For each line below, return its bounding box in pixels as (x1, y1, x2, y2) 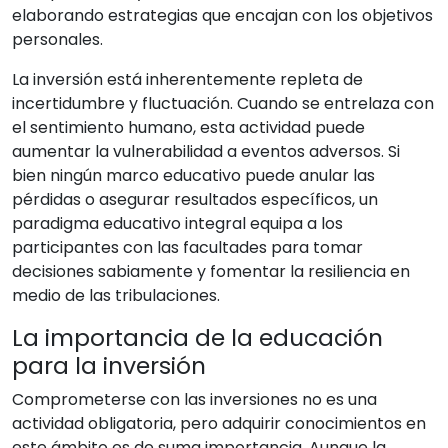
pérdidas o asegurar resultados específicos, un (12, 188, 378, 211)
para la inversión (12, 349, 206, 382)
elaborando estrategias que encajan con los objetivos (12, 4, 433, 27)
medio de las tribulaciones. (12, 284, 220, 307)
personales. (12, 28, 103, 51)
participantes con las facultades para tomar (12, 236, 363, 259)
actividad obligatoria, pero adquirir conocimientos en (12, 412, 426, 435)
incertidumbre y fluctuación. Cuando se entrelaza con (12, 92, 434, 115)
